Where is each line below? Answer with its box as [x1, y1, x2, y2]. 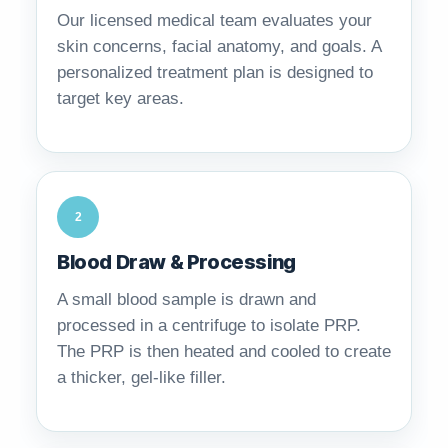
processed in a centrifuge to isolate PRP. [57, 316, 361, 336]
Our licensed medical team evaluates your [57, 11, 372, 31]
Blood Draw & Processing [57, 250, 296, 275]
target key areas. [57, 89, 184, 109]
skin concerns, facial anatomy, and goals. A [57, 37, 381, 57]
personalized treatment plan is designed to [57, 63, 373, 83]
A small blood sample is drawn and [57, 290, 316, 310]
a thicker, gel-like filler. [57, 368, 226, 388]
